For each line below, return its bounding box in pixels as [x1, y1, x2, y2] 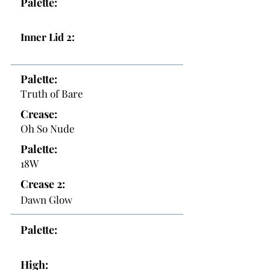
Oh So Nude [20, 122, 75, 135]
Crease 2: [20, 177, 65, 191]
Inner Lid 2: [20, 30, 75, 43]
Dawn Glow [20, 193, 72, 206]
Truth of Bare [20, 87, 83, 100]
